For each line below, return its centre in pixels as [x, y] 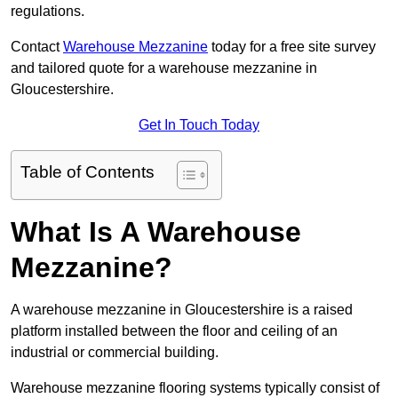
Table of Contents [88, 172]
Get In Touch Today [199, 125]
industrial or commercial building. [115, 353]
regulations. [48, 12]
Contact [37, 47]
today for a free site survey [292, 47]
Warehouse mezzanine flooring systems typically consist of [195, 388]
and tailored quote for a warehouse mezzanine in [164, 68]
